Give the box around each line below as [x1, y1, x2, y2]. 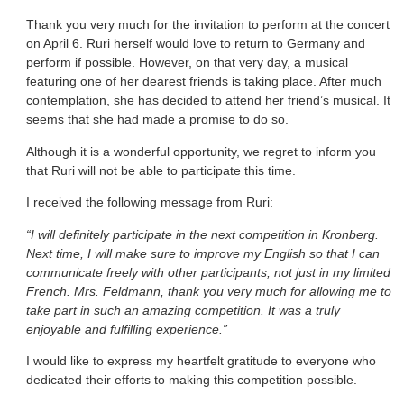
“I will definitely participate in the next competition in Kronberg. [26, 226, 379, 242]
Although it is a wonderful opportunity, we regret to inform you [26, 143, 376, 159]
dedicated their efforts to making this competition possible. [26, 372, 357, 387]
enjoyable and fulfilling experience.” [26, 321, 227, 336]
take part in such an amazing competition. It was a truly [26, 302, 340, 317]
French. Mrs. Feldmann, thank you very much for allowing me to [26, 283, 391, 298]
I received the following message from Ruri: [26, 195, 273, 210]
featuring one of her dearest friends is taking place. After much [26, 74, 381, 89]
